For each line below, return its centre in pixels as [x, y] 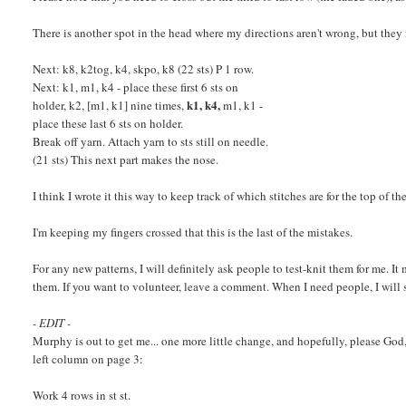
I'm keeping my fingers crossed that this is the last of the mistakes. [193, 232]
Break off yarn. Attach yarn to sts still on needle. [151, 141]
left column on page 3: [88, 358]
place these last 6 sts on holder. [108, 123]
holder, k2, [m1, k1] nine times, [110, 105]
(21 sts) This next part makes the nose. [126, 159]
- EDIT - [52, 322]
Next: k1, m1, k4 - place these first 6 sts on [136, 87]
